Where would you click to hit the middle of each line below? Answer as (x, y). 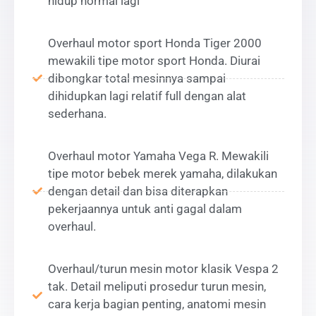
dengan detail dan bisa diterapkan (138, 191)
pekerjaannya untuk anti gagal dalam (145, 208)
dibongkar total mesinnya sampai (137, 78)
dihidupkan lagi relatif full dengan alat (147, 96)
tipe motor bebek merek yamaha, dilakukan (163, 173)
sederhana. (77, 113)
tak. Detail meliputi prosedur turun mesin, (157, 286)
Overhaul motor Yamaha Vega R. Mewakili (158, 156)
